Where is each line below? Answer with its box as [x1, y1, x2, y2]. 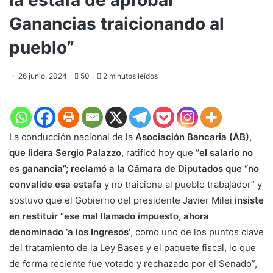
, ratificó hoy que [121, 146, 193, 158]
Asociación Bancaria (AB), [135, 130, 252, 143]
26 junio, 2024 [18, 71, 67, 80]
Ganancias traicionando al [9, 13, 224, 34]
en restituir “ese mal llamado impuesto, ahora [9, 210, 209, 222]
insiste [235, 194, 264, 206]
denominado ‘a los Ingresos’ [9, 225, 130, 238]
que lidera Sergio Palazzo [9, 146, 121, 158]
